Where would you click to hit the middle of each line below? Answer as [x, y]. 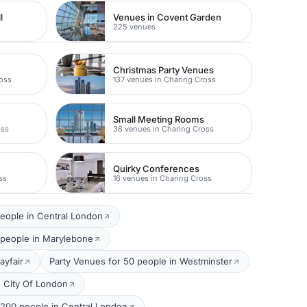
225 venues [135, 26]
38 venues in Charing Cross [164, 128]
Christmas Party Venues [164, 70]
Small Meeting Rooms [159, 119]
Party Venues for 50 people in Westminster [141, 261]
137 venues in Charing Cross [165, 79]
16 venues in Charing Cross [163, 178]
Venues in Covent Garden [168, 17]
